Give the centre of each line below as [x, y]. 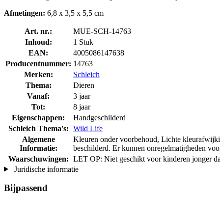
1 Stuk [83, 42]
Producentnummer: [38, 63]
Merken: [38, 74]
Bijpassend [26, 188]
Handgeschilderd [99, 117]
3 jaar [82, 96]
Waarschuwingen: [38, 159]
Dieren [84, 85]
